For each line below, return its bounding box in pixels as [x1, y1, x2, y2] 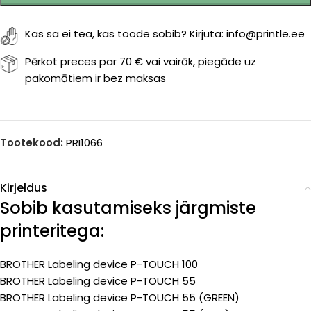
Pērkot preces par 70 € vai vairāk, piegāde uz [25, 54, 256, 69]
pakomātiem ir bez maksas [25, 71, 166, 85]
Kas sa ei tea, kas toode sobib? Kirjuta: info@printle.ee [25, 26, 305, 41]
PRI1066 [66, 135, 103, 150]
